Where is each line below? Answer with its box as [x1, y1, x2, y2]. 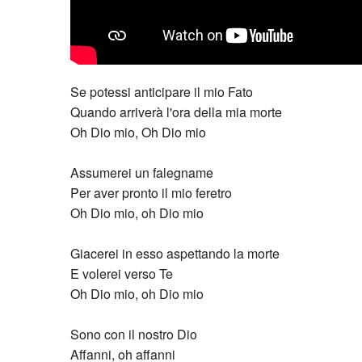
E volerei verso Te [70, 263, 173, 282]
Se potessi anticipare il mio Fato [70, 81, 253, 100]
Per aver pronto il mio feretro [70, 182, 232, 201]
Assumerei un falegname [70, 162, 213, 181]
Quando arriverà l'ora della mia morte [70, 101, 282, 120]
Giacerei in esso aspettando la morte [70, 242, 280, 262]
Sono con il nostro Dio [70, 323, 197, 343]
